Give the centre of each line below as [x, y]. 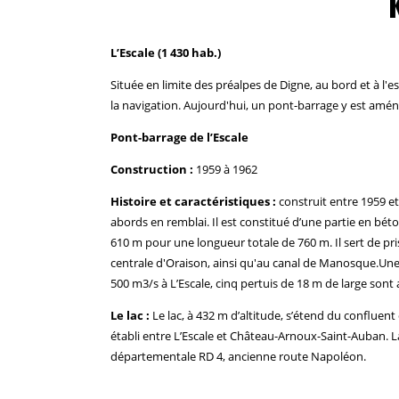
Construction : [152, 169]
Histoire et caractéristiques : [193, 201]
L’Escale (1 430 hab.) [166, 52]
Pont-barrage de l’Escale [179, 137]
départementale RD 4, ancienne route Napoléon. [238, 356]
